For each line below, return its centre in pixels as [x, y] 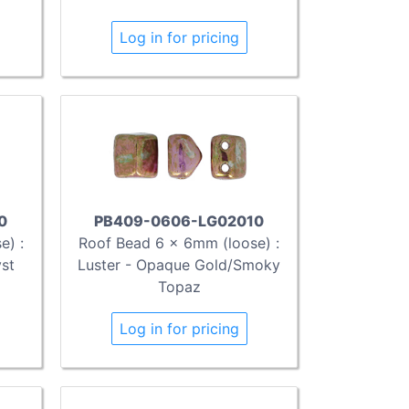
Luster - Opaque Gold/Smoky [179, 265]
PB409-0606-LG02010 [179, 221]
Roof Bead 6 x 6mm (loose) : [179, 243]
